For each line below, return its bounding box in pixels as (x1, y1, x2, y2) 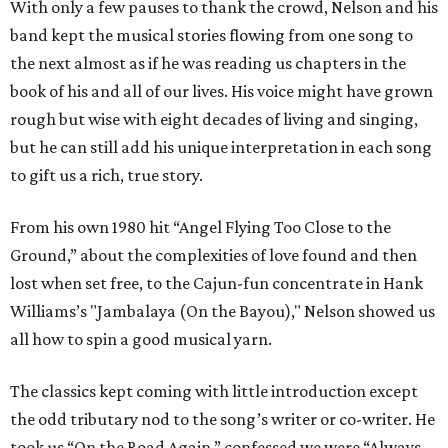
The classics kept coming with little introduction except (10, 381, 418, 402)
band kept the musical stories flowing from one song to (10, 25, 413, 46)
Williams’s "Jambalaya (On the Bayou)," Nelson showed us (10, 301, 435, 322)
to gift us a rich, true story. (10, 165, 203, 186)
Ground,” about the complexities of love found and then (10, 245, 417, 266)
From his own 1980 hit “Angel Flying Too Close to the (10, 217, 391, 238)
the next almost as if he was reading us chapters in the (10, 53, 406, 74)
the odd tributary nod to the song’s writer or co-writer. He (10, 409, 435, 430)
